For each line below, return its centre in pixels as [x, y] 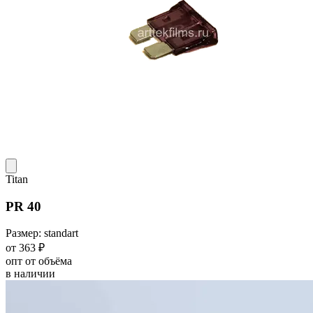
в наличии [30, 274]
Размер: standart [42, 233]
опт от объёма [39, 261]
